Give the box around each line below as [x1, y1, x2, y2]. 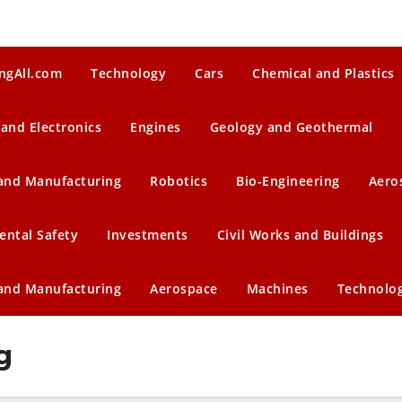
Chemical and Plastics [252, 65, 395, 82]
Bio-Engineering [236, 172, 340, 189]
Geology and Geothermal [209, 118, 373, 135]
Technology [91, 65, 166, 82]
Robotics [150, 172, 207, 189]
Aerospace [150, 280, 218, 297]
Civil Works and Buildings [216, 226, 383, 243]
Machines [246, 280, 309, 297]
